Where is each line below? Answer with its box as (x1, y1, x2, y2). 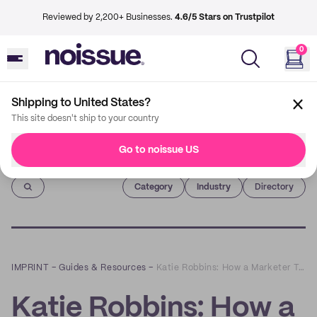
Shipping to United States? (11, 98, 151, 108)
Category (134, 183, 173, 191)
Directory (255, 183, 294, 191)
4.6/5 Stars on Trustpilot (175, 13, 275, 21)
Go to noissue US (118, 145, 199, 155)
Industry (197, 183, 231, 191)
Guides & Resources (59, 264, 146, 272)
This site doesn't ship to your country (11, 115, 159, 122)
